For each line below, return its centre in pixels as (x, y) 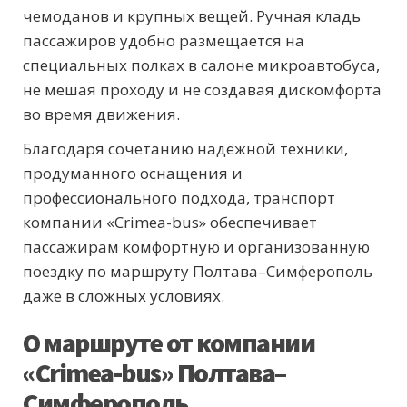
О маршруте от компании (169, 342)
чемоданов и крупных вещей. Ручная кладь (192, 15)
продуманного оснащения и (133, 173)
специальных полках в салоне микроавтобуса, (201, 65)
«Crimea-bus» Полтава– (154, 372)
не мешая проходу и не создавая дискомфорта (202, 89)
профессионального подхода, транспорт (179, 197)
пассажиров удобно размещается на (164, 40)
